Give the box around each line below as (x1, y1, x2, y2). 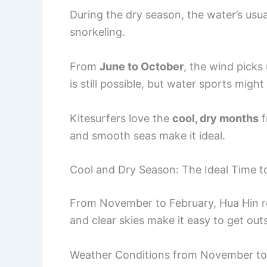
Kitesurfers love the (70, 111, 172, 125)
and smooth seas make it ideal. (70, 129, 225, 142)
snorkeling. (70, 25, 125, 38)
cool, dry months (172, 111, 259, 125)
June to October (100, 60, 184, 73)
